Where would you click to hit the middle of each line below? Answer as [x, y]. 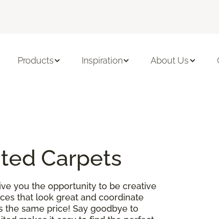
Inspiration [102, 61]
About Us [170, 61]
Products [35, 61]
